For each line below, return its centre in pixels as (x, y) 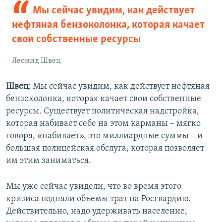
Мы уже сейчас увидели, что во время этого (94, 186)
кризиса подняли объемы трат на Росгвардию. (98, 199)
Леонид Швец (36, 61)
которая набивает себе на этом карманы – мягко (103, 123)
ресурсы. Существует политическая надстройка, (103, 111)
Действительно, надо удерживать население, (97, 211)
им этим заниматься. (49, 161)
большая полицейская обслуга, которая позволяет (105, 148)
